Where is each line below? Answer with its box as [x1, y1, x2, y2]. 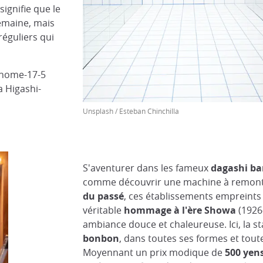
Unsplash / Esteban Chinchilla [82, 106, 179, 116]
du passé [82, 190, 124, 203]
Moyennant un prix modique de [82, 246, 225, 259]
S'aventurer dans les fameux [82, 161, 211, 174]
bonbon [82, 232, 119, 245]
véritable [82, 204, 124, 217]
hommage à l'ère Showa [123, 204, 236, 217]
